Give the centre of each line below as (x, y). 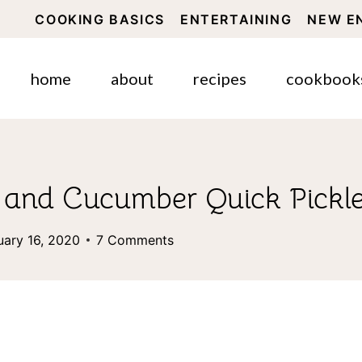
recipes (219, 79)
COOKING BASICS (100, 19)
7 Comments (135, 240)
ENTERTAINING (236, 19)
